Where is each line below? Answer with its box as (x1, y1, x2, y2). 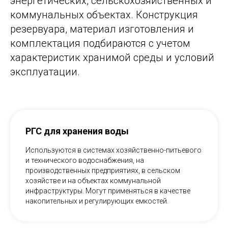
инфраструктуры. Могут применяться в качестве (25, 187, 190, 195)
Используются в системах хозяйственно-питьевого (25, 146, 202, 155)
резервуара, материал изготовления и (10, 23, 194, 36)
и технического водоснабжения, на (25, 156, 144, 165)
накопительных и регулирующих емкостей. (25, 197, 168, 206)
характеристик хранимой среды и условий (10, 51, 214, 64)
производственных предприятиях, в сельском (25, 166, 180, 175)
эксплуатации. (10, 66, 80, 78)
